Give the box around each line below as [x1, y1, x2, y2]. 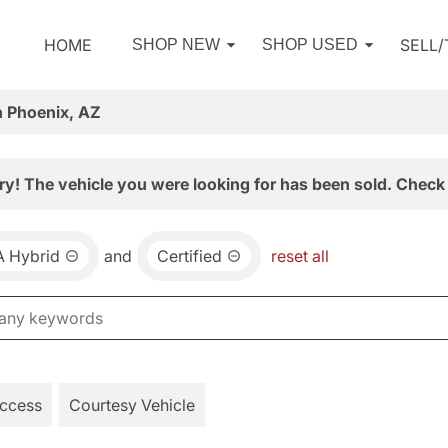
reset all [271, 246, 329, 266]
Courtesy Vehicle [69, 395, 195, 415]
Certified [157, 246, 222, 266]
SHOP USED [262, 36, 358, 53]
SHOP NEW [132, 36, 220, 53]
